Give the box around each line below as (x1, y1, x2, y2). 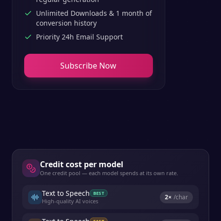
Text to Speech (42, 188, 90, 198)
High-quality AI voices (42, 197, 98, 205)
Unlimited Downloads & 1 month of (36, 8, 152, 18)
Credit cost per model (40, 159, 123, 170)
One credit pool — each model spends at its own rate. (40, 169, 178, 177)
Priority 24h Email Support (36, 32, 123, 41)
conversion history (36, 18, 97, 28)
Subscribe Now (60, 60, 117, 71)
